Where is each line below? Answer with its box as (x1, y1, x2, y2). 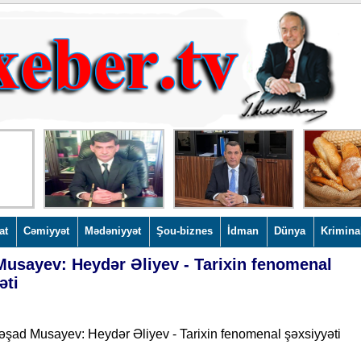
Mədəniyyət (84, 225, 141, 237)
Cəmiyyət (23, 225, 69, 237)
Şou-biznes (156, 225, 213, 237)
